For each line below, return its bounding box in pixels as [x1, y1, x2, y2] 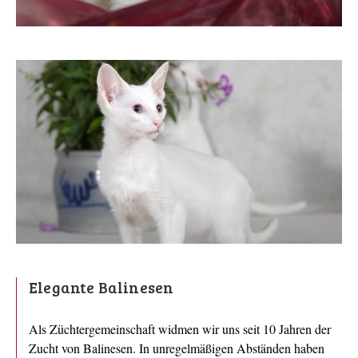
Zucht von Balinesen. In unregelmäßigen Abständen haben [29, 339, 324, 356]
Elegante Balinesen [29, 276, 174, 297]
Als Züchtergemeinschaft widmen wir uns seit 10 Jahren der [29, 320, 331, 337]
